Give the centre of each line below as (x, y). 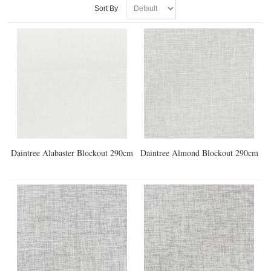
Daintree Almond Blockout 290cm (199, 152)
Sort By (106, 8)
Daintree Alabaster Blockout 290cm (72, 152)
